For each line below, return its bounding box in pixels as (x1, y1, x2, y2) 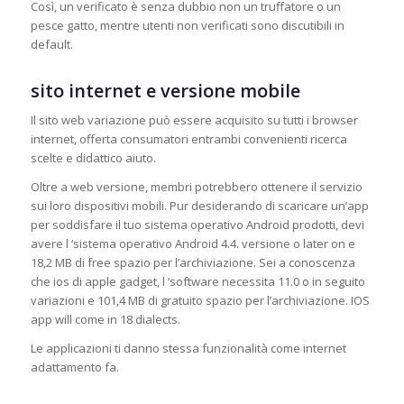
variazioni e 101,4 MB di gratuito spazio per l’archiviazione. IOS (30, 291, 370, 308)
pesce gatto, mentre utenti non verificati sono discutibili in (30, 16, 344, 33)
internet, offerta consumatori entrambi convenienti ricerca (30, 130, 347, 147)
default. (30, 35, 73, 52)
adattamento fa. (30, 358, 119, 375)
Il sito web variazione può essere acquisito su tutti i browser (30, 111, 358, 128)
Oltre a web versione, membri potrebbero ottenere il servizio (30, 178, 363, 195)
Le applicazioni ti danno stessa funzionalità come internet (30, 339, 346, 356)
